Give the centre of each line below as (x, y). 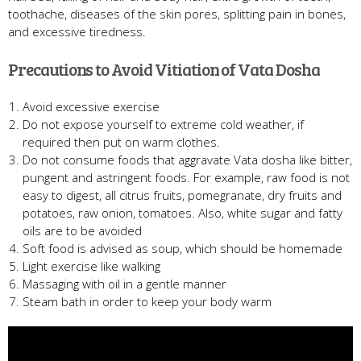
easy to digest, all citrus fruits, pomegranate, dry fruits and (182, 195)
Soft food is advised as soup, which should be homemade (183, 249)
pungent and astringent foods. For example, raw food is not (186, 178)
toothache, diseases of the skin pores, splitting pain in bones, (177, 14)
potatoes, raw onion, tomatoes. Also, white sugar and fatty (183, 213)
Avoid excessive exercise (91, 107)
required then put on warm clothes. (121, 142)
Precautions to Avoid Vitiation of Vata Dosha (164, 69)
